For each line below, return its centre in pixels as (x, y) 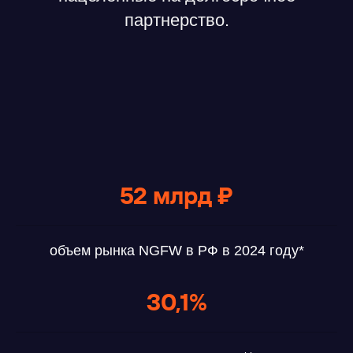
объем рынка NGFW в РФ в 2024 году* (176, 251)
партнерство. (176, 20)
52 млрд (169, 195)
